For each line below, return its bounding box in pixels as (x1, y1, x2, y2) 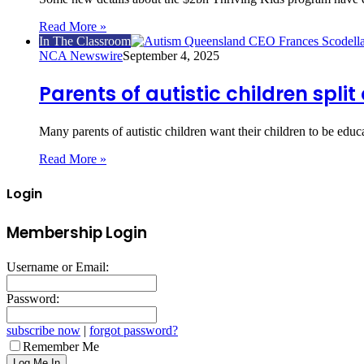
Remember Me (23, 339, 99, 353)
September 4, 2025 (123, 48, 219, 63)
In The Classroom (39, 33, 131, 48)
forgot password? (89, 323, 178, 337)
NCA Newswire (39, 48, 123, 63)
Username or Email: (6, 259, 109, 274)
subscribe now (6, 323, 80, 337)
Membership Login (6, 222, 147, 245)
